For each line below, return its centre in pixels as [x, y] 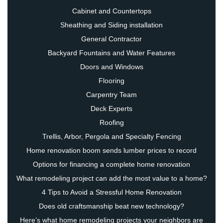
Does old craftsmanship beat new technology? [111, 206]
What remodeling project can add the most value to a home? [111, 178]
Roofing [111, 123]
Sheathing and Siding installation [111, 25]
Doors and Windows [111, 67]
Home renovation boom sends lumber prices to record [111, 151]
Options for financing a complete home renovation [111, 165]
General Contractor [111, 39]
